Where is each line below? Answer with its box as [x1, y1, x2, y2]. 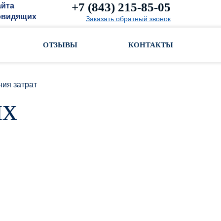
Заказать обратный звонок [85, 15, 171, 23]
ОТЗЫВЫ [43, 41, 78, 49]
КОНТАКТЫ [128, 41, 173, 49]
